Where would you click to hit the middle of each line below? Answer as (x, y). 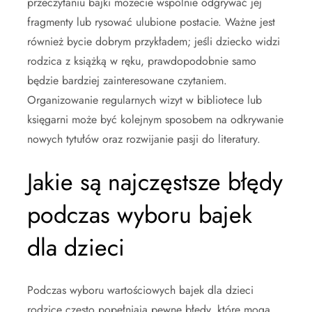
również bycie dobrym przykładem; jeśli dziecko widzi (154, 41)
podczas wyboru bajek (140, 214)
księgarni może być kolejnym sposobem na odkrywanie (155, 119)
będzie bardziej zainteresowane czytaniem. (127, 80)
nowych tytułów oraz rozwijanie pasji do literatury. (144, 139)
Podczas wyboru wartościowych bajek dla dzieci (140, 290)
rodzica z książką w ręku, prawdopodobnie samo (142, 61)
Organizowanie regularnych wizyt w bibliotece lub (145, 100)
